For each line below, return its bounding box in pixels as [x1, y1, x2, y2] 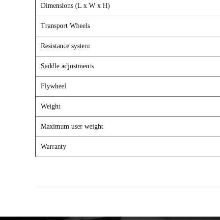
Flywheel [41, 82, 68, 90]
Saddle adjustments [41, 62, 94, 70]
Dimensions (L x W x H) [41, 1, 110, 9]
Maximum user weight [41, 122, 103, 130]
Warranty [41, 142, 66, 150]
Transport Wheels [41, 22, 90, 29]
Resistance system [41, 42, 90, 50]
